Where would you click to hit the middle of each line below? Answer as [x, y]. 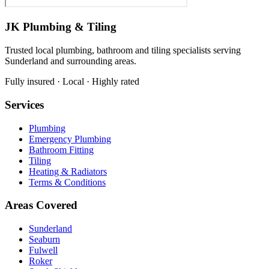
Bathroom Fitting [61, 150]
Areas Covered [41, 205]
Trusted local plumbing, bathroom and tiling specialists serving [123, 50]
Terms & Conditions [67, 182]
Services [24, 104]
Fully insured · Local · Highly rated [72, 82]
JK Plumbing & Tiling [61, 27]
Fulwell [43, 250]
